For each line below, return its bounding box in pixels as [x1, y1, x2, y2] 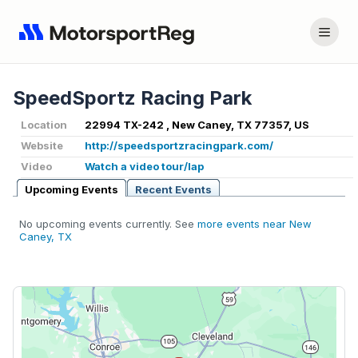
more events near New [197, 217, 312, 231]
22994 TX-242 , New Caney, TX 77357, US [85, 118, 309, 132]
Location [21, 118, 67, 132]
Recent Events [135, 183, 212, 197]
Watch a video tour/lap [85, 160, 204, 173]
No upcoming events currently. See [19, 217, 197, 231]
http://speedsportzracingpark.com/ [85, 139, 273, 153]
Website [21, 139, 63, 153]
